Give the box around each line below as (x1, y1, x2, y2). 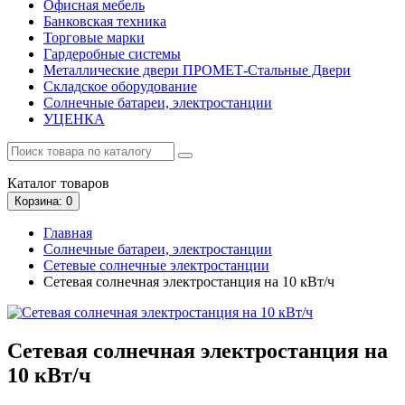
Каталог (7, 174, 57, 191)
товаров (57, 174, 109, 191)
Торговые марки (43, 29, 145, 45)
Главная (43, 224, 92, 240)
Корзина (14, 193, 59, 208)
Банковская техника (43, 13, 166, 29)
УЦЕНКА (43, 110, 105, 127)
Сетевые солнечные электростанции (43, 257, 269, 273)
